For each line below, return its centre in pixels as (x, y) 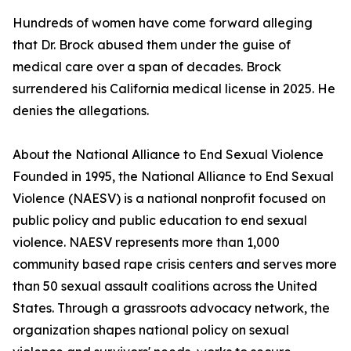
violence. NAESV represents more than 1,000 (146, 242)
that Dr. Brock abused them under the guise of (152, 45)
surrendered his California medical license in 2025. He (174, 89)
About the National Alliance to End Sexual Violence (168, 154)
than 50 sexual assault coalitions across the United (165, 286)
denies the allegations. (81, 110)
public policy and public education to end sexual (160, 220)
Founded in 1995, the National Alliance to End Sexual (173, 176)
